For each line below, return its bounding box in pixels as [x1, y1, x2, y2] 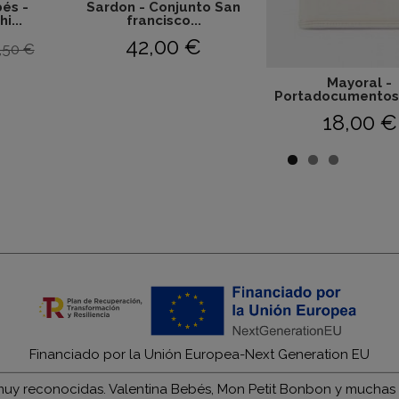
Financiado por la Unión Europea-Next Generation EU [28, 346, 370, 362]
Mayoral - [327, 75, 393, 92]
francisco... [126, 12, 201, 28]
